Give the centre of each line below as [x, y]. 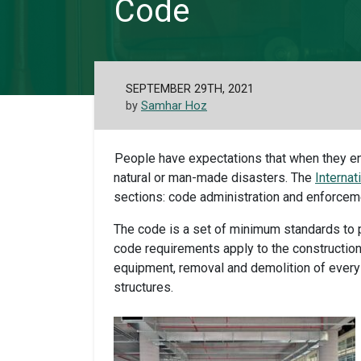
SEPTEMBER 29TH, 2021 [190, 89]
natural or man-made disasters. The [214, 178]
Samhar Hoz [174, 106]
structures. [143, 288]
